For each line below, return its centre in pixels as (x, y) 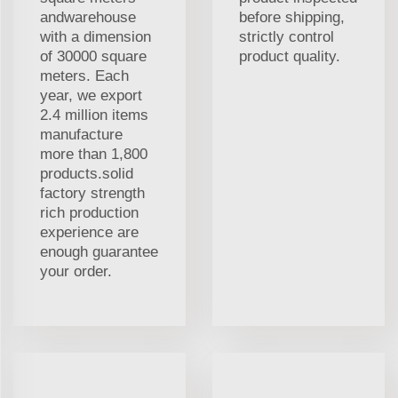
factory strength (92, 193)
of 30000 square (93, 56)
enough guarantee (99, 251)
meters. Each (84, 76)
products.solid (87, 173)
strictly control (287, 36)
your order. (76, 271)
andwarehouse (88, 17)
